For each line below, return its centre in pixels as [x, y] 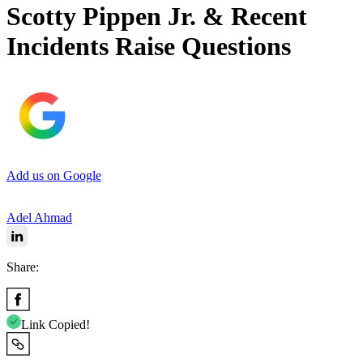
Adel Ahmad [39, 217]
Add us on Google [54, 175]
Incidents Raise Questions [149, 47]
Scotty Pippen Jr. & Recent [157, 17]
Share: [23, 267]
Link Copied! [56, 324]
